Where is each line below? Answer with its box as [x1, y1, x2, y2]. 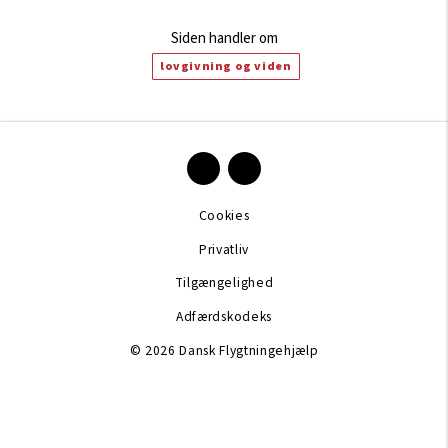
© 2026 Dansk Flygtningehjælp [129, 341, 319, 361]
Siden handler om [170, 27, 278, 49]
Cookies [198, 206, 250, 226]
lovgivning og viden [160, 57, 292, 75]
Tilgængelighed [174, 273, 274, 293]
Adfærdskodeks [176, 306, 272, 326]
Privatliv [198, 239, 250, 259]
